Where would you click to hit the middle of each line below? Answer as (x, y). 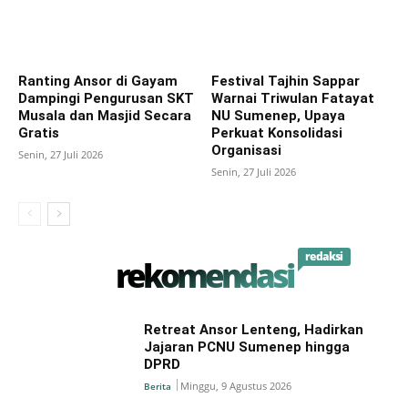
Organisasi (246, 150)
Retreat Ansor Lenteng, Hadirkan (254, 329)
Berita (158, 386)
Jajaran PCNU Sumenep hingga (247, 347)
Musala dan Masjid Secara (105, 115)
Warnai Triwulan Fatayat (292, 98)
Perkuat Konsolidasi (276, 133)
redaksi (324, 256)
